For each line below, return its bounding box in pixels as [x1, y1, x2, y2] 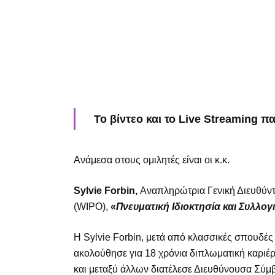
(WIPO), [74, 201, 108, 212]
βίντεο [110, 112, 143, 125]
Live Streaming [179, 112, 258, 125]
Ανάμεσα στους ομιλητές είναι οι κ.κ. [74, 154, 230, 165]
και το [143, 112, 179, 125]
